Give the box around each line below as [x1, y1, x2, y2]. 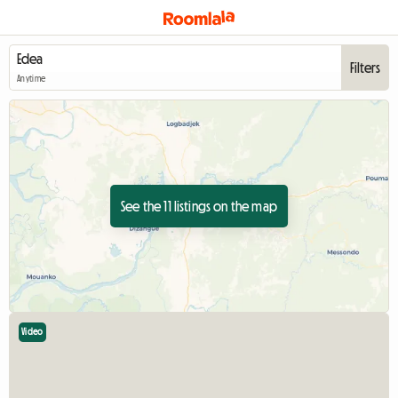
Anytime [17, 74, 46, 84]
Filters [349, 60, 380, 75]
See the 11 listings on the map [121, 199, 277, 213]
